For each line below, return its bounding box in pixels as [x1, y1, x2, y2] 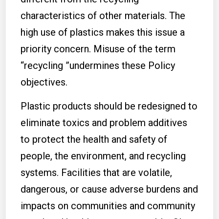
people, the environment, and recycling [21, 150, 186, 162]
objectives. [21, 76, 67, 88]
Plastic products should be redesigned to [21, 100, 197, 112]
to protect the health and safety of [21, 133, 167, 145]
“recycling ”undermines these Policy [21, 60, 175, 71]
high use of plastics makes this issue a [21, 26, 185, 38]
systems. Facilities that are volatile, [21, 167, 172, 178]
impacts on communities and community [21, 200, 195, 212]
